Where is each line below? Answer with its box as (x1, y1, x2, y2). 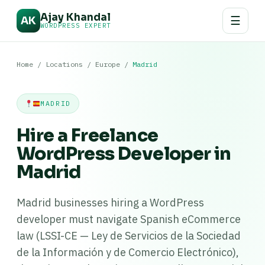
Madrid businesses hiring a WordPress (17, 196, 204, 209)
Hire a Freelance (17, 124, 159, 147)
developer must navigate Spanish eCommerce (17, 212, 241, 226)
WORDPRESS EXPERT (40, 21, 111, 30)
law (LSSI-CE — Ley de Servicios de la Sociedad (17, 229, 241, 243)
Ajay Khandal (40, 11, 111, 24)
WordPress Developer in (17, 143, 231, 165)
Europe (95, 60, 120, 69)
